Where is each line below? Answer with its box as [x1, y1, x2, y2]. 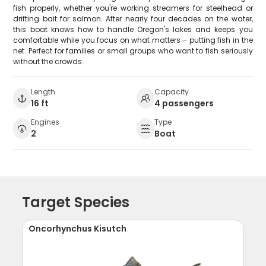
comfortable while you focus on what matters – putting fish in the [13, 34, 253, 45]
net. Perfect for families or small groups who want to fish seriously [13, 45, 253, 56]
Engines [31, 116, 60, 127]
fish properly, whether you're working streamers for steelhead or [13, 2, 253, 13]
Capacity [154, 86, 189, 97]
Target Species [22, 192, 130, 212]
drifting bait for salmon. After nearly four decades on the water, [13, 13, 253, 24]
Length [31, 86, 56, 97]
